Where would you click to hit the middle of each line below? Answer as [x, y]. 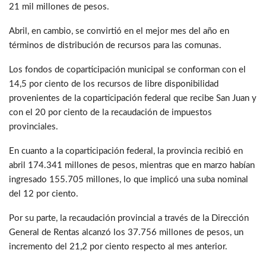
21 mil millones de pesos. [59, 7]
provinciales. [34, 126]
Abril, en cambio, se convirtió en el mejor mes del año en [119, 31]
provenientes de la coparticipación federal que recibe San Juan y [133, 98]
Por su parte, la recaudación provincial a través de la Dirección [129, 218]
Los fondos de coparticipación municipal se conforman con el [127, 69]
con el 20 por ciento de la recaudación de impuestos [110, 112]
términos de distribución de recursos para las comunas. [115, 45]
